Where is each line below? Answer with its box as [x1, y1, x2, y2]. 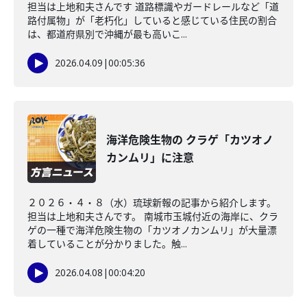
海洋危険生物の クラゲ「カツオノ [106, 132, 273, 147]
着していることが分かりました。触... [27, 237, 187, 250]
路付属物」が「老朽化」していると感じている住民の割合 [27, 14, 277, 27]
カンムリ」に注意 [106, 150, 194, 165]
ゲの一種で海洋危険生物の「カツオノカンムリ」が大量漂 [27, 223, 277, 236]
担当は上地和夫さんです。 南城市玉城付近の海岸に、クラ [27, 210, 278, 223]
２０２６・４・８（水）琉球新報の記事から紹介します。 [27, 196, 276, 209]
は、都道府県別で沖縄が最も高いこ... [27, 27, 187, 40]
